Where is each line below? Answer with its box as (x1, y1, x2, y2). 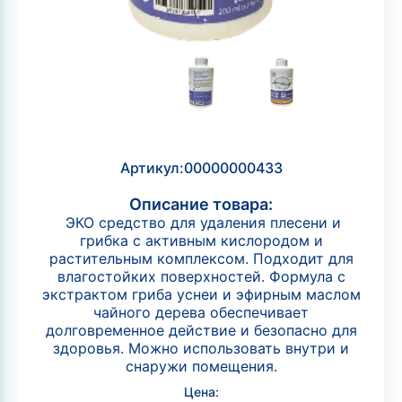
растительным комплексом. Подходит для (48, 249, 354, 268)
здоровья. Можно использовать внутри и (53, 339, 349, 358)
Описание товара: (129, 195, 273, 214)
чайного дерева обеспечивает (93, 303, 309, 322)
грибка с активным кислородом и (79, 232, 323, 250)
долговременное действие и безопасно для (45, 321, 357, 340)
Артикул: (119, 159, 184, 178)
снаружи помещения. (125, 357, 277, 376)
